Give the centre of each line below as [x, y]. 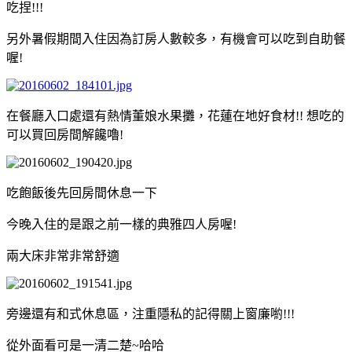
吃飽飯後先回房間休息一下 [82, 192]
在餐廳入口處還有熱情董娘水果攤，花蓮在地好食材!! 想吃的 [175, 115]
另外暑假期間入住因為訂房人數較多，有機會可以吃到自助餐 [176, 38]
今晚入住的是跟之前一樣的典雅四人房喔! [121, 224]
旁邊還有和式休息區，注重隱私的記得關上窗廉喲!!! [150, 313]
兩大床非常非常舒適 [63, 255]
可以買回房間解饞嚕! [65, 134]
